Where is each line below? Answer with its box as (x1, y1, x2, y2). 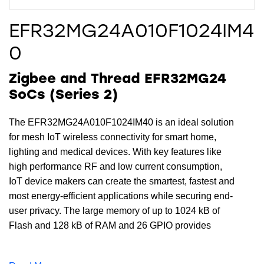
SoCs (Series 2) (9, 89, 118, 103)
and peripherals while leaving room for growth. (9, 250, 202, 260)
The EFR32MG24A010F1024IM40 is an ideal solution (9, 117, 234, 128)
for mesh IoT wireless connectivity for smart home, (9, 132, 216, 143)
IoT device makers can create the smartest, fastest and (9, 176, 235, 187)
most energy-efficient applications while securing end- (9, 191, 233, 202)
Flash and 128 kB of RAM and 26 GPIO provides (9, 220, 211, 231)
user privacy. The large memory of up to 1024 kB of (9, 206, 220, 216)
